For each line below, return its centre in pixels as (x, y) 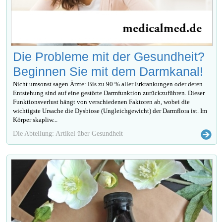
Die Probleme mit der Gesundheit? (109, 57)
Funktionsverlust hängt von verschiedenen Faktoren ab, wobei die (102, 102)
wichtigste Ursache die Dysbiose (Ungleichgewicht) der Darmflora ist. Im (110, 111)
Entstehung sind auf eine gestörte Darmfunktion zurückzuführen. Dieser (109, 93)
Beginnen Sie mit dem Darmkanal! (108, 72)
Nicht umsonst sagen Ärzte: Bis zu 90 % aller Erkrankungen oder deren (108, 84)
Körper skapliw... (35, 120)
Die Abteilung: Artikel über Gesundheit (68, 134)
